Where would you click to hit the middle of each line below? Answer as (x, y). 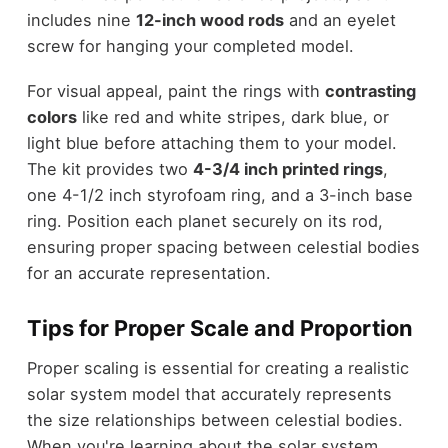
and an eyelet (339, 20)
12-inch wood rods (209, 20)
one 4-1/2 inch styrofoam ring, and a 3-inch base (219, 194)
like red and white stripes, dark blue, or (232, 116)
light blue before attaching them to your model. (211, 142)
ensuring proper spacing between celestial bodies (223, 246)
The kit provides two (109, 168)
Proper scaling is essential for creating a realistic (217, 368)
